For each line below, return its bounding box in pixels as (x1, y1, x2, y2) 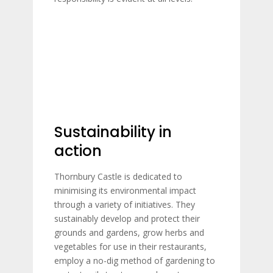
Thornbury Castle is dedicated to (54, 171, 182, 182)
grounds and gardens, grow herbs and (54, 227, 204, 238)
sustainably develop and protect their (54, 213, 200, 224)
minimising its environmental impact (54, 185, 196, 196)
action (54, 141, 102, 161)
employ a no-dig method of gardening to (54, 255, 215, 266)
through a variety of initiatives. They (54, 199, 195, 210)
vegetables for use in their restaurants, (54, 241, 207, 252)
